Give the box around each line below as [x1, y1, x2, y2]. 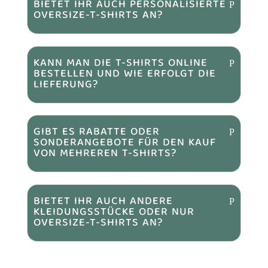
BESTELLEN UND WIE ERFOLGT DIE [33, 65, 216, 84]
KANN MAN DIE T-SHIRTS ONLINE [33, 54, 208, 73]
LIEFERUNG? [33, 75, 98, 95]
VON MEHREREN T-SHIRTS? [33, 145, 176, 164]
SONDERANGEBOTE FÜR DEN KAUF [33, 134, 216, 153]
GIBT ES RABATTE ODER [33, 123, 160, 142]
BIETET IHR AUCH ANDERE [33, 192, 173, 211]
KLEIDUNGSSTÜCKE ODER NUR [33, 203, 194, 222]
